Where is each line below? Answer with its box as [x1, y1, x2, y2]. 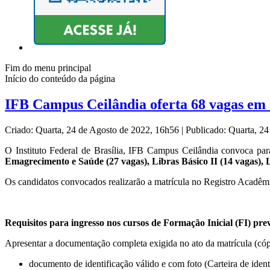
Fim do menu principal [5, 63, 91, 74]
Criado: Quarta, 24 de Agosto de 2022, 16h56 [5, 125, 181, 136]
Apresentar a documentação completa [5, 238, 147, 249]
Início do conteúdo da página [5, 74, 115, 84]
